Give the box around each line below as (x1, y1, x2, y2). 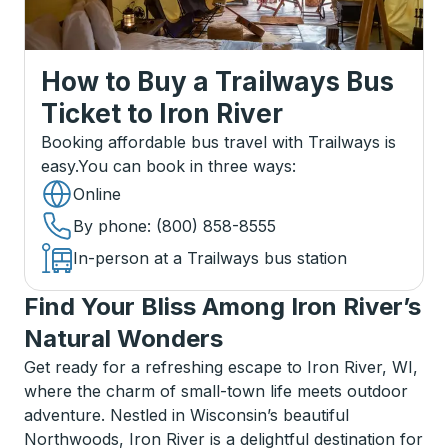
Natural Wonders (24, 324, 223, 353)
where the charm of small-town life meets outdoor (24, 381, 408, 401)
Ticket (41, 98, 121, 129)
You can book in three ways (78, 156, 292, 176)
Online (73, 184, 121, 204)
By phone (73, 216, 147, 236)
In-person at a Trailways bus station (73, 248, 347, 268)
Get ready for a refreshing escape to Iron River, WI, (24, 357, 418, 377)
